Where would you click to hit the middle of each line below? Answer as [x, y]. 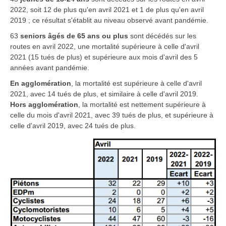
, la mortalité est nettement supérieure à [142, 104]
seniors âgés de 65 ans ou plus [74, 36]
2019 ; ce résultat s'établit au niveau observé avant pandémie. [109, 20]
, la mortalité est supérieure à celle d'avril [136, 83]
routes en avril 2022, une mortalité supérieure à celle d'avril [105, 46]
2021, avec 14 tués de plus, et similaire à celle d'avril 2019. [104, 94]
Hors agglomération [44, 104]
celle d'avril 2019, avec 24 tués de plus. [73, 125]
